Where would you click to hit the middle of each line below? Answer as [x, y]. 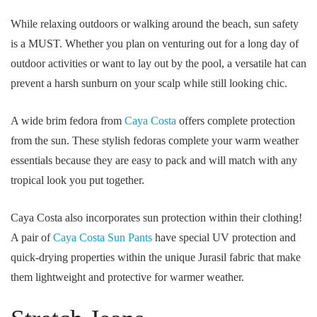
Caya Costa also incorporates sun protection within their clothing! [156, 218]
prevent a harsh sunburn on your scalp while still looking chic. [149, 83]
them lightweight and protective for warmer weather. [127, 277]
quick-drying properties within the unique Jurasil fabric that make [156, 257]
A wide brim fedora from [68, 121]
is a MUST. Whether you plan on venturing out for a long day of [155, 44]
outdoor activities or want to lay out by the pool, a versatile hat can [158, 63]
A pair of [32, 237]
